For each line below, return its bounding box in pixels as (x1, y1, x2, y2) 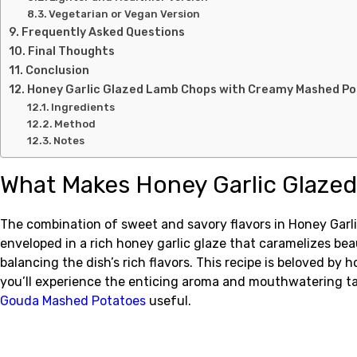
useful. (146, 293, 191, 308)
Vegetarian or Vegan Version (49, 8, 201, 20)
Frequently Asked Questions (21, 25, 185, 39)
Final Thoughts (27, 44, 115, 58)
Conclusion (25, 63, 89, 77)
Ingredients (51, 101, 120, 113)
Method (54, 118, 99, 130)
